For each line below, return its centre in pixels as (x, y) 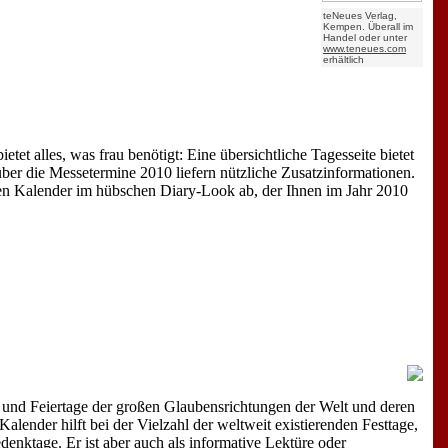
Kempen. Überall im (367, 26)
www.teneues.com (364, 48)
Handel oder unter (364, 37)
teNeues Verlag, (359, 15)
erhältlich (343, 59)
